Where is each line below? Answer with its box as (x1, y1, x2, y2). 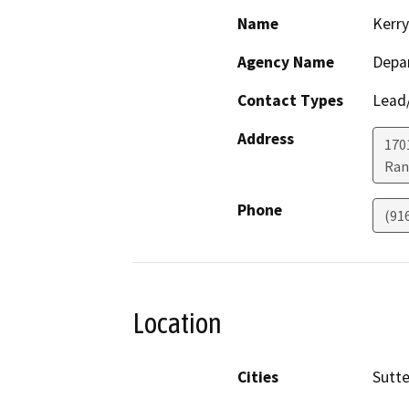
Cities (237, 366, 278, 387)
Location (132, 307, 222, 341)
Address (237, 129, 294, 150)
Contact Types (237, 90, 343, 111)
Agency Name (237, 52, 334, 73)
